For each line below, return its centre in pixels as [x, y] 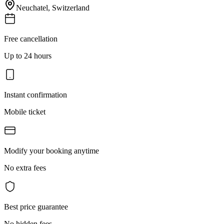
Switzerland [71, 7]
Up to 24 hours [28, 55]
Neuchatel [32, 7]
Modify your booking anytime [51, 150]
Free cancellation [31, 38]
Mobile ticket [25, 111]
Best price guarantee [36, 206]
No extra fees [25, 167]
